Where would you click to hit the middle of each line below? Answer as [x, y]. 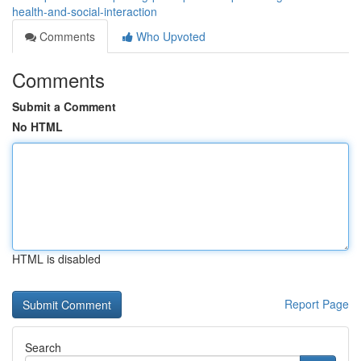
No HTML [37, 127]
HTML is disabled [56, 259]
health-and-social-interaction [85, 11]
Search [43, 347]
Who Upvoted [169, 36]
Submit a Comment [64, 106]
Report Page [317, 304]
